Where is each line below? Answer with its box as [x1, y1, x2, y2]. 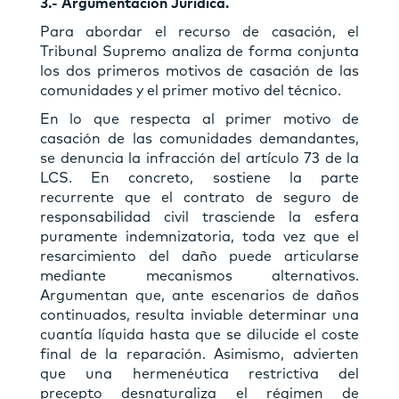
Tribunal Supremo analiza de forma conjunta [40, 44, 359, 59]
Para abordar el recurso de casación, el [40, 24, 359, 39]
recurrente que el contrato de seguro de [40, 190, 359, 205]
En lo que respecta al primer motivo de [40, 111, 359, 126]
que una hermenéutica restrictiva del [40, 366, 359, 381]
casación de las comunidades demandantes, [40, 131, 359, 146]
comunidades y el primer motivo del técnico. [40, 83, 341, 98]
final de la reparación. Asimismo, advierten [40, 346, 359, 362]
